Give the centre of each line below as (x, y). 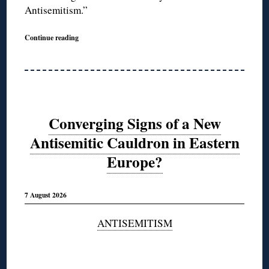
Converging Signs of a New (134, 123)
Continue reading (52, 38)
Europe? (134, 162)
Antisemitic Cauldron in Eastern (134, 142)
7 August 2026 (46, 195)
